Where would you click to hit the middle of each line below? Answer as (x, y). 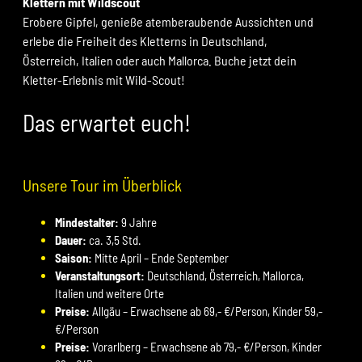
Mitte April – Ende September (161, 257)
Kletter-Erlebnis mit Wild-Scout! (103, 79)
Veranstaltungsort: (101, 275)
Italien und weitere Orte (109, 293)
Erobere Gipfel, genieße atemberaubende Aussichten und (168, 21)
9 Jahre (137, 222)
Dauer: (70, 240)
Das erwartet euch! (106, 123)
